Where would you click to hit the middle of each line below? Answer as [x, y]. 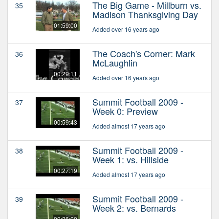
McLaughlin [115, 62]
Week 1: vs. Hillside [131, 159]
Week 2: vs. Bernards [134, 208]
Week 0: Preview [125, 111]
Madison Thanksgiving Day [145, 14]
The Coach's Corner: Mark [144, 53]
